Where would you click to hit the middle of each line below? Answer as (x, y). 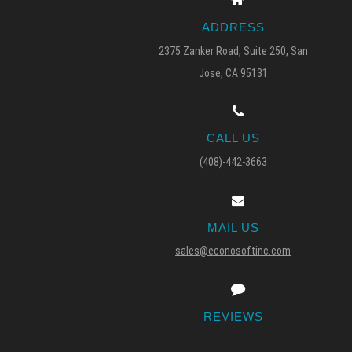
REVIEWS (233, 317)
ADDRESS (233, 27)
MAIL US (233, 227)
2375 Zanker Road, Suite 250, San (233, 51)
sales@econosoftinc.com (233, 251)
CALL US (233, 138)
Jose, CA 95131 (233, 73)
